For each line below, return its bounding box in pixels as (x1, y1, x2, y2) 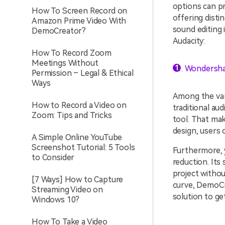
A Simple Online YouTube (32, 133, 123, 142)
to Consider (32, 153, 75, 162)
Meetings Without (32, 58, 98, 68)
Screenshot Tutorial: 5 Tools (32, 143, 135, 152)
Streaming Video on (32, 185, 103, 194)
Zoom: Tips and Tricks (32, 110, 112, 120)
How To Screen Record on (32, 6, 128, 16)
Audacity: (172, 36, 205, 46)
